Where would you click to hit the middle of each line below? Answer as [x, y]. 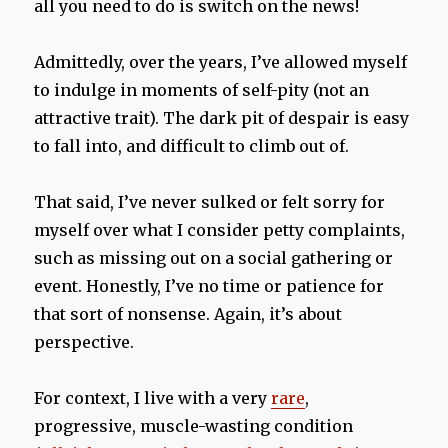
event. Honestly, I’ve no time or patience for [209, 285]
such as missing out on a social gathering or [214, 257]
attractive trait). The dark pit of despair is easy [222, 117]
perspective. [84, 341]
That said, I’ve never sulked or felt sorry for [210, 201]
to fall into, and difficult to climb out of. [192, 145]
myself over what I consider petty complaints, [220, 229]
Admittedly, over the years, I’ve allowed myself [221, 61]
